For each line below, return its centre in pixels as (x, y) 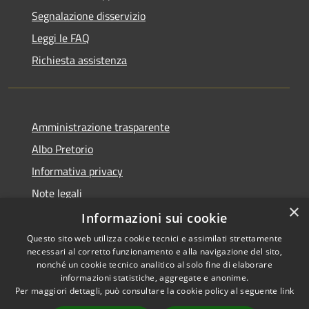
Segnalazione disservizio (89, 16)
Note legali (57, 193)
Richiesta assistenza (79, 60)
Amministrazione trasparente (101, 127)
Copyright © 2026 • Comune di (232, 284)
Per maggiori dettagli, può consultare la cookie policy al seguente (147, 291)
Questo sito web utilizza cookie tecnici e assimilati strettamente (154, 238)
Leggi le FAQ (61, 38)
